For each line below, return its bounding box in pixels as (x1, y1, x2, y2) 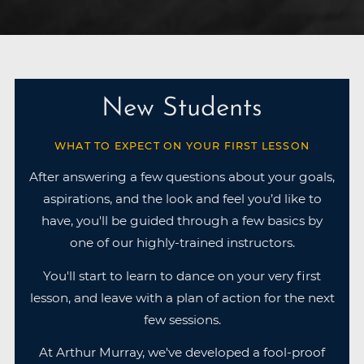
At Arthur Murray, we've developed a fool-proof (39, 344, 325, 361)
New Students (102, 95, 262, 122)
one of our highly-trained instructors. (69, 235, 295, 251)
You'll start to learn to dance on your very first (43, 267, 321, 284)
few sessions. (143, 311, 221, 327)
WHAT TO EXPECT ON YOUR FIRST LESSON (54, 139, 310, 152)
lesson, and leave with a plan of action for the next (29, 289, 335, 305)
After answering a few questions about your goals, (29, 169, 335, 185)
